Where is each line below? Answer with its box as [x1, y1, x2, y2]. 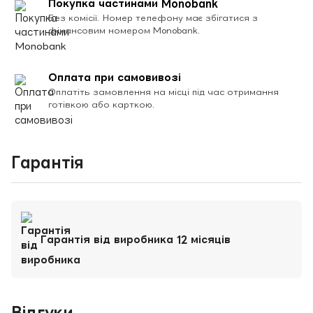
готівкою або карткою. [48, 99, 155, 109]
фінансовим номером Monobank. [48, 25, 201, 35]
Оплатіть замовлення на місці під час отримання [48, 87, 279, 96]
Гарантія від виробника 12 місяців [41, 233, 231, 245]
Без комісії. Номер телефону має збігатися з [48, 13, 258, 22]
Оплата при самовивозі [48, 71, 181, 82]
